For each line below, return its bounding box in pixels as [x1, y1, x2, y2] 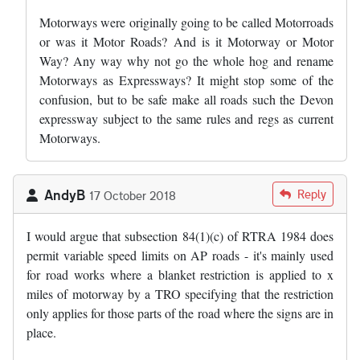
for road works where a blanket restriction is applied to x [27, 265, 333, 283]
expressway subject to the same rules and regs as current [39, 109, 333, 127]
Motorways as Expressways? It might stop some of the [39, 71, 333, 88]
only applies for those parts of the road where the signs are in [27, 304, 333, 321]
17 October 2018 [89, 186, 176, 203]
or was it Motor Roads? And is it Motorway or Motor [39, 32, 333, 50]
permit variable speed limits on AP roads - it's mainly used [27, 246, 333, 264]
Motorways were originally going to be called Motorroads [39, 13, 333, 31]
